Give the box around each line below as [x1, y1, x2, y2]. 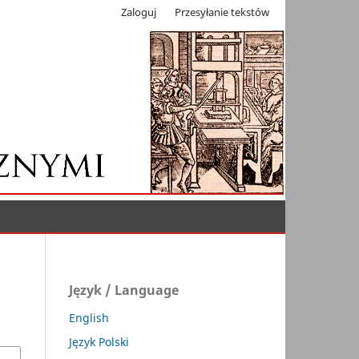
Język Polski [69, 334, 129, 350]
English [69, 310, 109, 326]
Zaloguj [121, 4, 157, 19]
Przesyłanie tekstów [175, 4, 269, 19]
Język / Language [69, 281, 179, 300]
